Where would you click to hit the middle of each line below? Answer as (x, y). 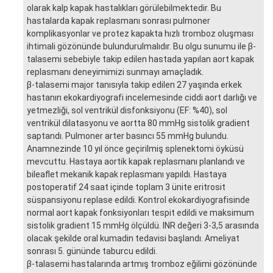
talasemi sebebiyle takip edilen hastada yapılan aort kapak (140, 59)
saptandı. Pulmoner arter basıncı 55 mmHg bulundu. (128, 136)
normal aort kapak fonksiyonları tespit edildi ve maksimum (140, 212)
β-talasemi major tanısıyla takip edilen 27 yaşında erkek (134, 84)
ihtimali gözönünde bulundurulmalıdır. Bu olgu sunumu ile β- (141, 46)
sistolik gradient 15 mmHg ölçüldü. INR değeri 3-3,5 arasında (143, 225)
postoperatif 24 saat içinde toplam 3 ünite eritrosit (126, 187)
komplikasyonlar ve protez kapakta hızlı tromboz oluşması (140, 33)
